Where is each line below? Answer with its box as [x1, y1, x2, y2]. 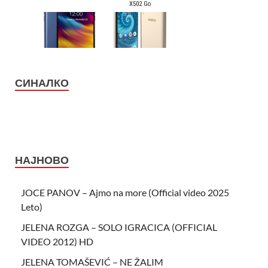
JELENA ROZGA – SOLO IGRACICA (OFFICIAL [21, 221, 217, 233]
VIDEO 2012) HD [21, 235, 93, 247]
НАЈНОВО [15, 153, 69, 166]
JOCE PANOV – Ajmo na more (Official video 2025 [21, 186, 229, 198]
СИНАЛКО [15, 76, 69, 89]
